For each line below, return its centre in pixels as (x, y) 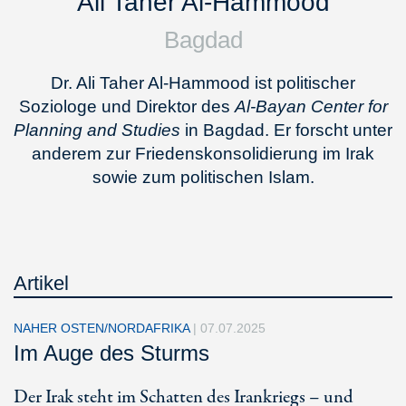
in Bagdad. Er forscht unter (286, 130)
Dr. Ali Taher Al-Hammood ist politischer (203, 83)
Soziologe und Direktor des (126, 106)
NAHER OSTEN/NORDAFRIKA (103, 328)
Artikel (41, 283)
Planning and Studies (97, 130)
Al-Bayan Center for (311, 106)
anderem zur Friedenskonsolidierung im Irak (203, 154)
